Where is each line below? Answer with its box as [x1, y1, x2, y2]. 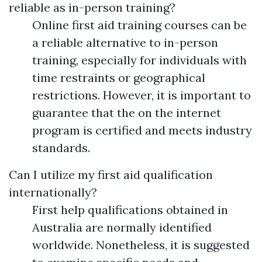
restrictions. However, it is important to [32, 88, 251, 103]
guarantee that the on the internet [32, 105, 221, 120]
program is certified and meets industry [32, 123, 252, 138]
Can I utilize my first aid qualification [9, 167, 213, 182]
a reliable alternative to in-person [32, 35, 218, 50]
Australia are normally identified [32, 220, 212, 235]
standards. [32, 140, 90, 156]
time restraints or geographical [32, 70, 205, 85]
